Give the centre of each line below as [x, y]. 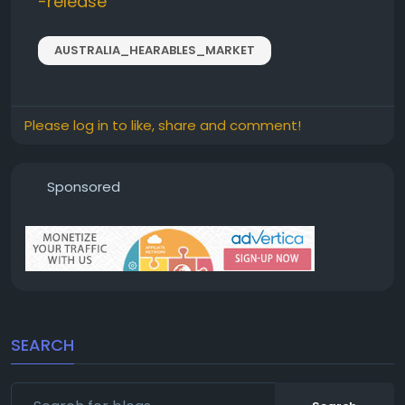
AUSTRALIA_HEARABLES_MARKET [155, 50]
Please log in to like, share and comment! [163, 125]
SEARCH [42, 345]
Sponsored [83, 187]
